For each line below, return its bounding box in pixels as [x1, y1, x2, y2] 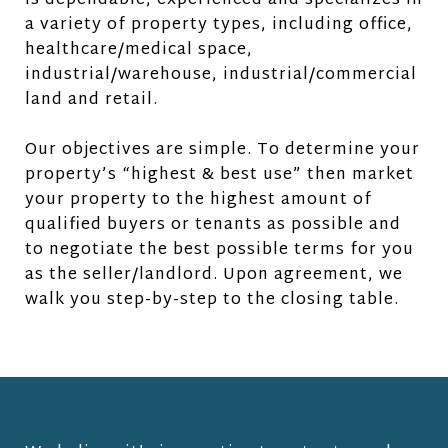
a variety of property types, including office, [25, 11, 413, 41]
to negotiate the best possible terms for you [25, 236, 414, 266]
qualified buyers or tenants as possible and [25, 211, 401, 241]
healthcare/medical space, [25, 36, 253, 66]
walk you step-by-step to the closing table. [25, 286, 399, 316]
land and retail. [25, 86, 158, 116]
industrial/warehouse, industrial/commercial [25, 61, 417, 91]
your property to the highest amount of [25, 186, 372, 216]
